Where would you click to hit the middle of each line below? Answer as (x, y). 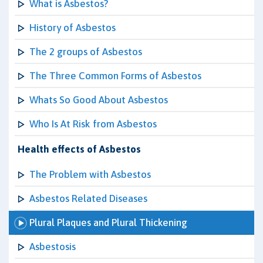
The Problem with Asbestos (90, 174)
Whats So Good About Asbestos (99, 100)
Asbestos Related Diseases (88, 198)
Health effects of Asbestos (79, 149)
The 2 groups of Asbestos (86, 52)
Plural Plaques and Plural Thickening (108, 222)
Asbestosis (53, 247)
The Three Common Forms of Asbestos (115, 76)
